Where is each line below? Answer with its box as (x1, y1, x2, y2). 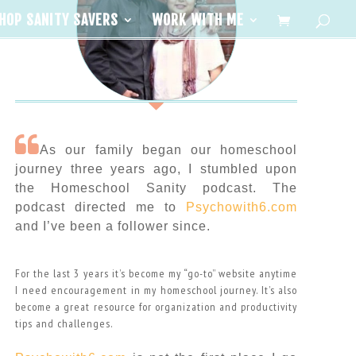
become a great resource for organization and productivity (15, 299, 298, 314)
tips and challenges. (15, 315, 114, 331)
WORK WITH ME (152, 11, 244, 29)
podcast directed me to (15, 199, 187, 214)
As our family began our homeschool (40, 142, 298, 157)
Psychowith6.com (186, 199, 298, 214)
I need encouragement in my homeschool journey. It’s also (15, 282, 298, 297)
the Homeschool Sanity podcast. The (15, 180, 298, 195)
